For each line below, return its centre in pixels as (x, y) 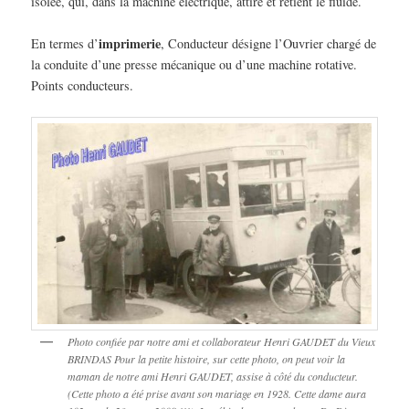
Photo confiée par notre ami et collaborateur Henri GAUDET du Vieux (222, 341)
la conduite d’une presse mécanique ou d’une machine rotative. (194, 65)
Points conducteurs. (83, 86)
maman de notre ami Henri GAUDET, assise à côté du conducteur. (213, 376)
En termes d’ (65, 44)
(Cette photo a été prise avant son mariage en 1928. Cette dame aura (217, 393)
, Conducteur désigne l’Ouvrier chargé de (269, 44)
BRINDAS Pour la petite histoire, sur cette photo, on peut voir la (207, 358)
